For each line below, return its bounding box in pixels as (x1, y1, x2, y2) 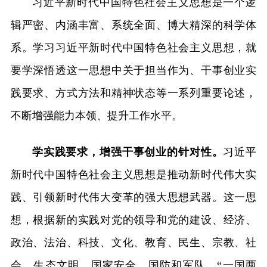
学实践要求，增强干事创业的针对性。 (32, 145, 223, 158)
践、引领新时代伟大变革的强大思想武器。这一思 (10, 191, 257, 203)
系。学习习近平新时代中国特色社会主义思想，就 (10, 41, 257, 54)
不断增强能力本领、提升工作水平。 (10, 109, 182, 122)
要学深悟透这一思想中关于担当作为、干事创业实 (10, 64, 257, 76)
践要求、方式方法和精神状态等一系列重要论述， (10, 86, 257, 99)
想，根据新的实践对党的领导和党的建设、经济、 (10, 213, 257, 226)
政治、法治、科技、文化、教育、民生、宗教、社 (10, 236, 257, 249)
